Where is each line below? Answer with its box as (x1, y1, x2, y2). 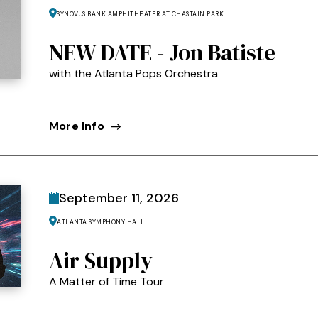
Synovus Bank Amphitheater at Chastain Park (57, 6, 224, 19)
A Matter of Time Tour (49, 273, 164, 289)
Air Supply (49, 245, 153, 275)
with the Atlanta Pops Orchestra (49, 65, 218, 81)
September (59, 189, 131, 207)
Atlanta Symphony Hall (57, 214, 145, 227)
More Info (49, 118, 104, 133)
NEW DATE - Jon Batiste (49, 37, 275, 67)
